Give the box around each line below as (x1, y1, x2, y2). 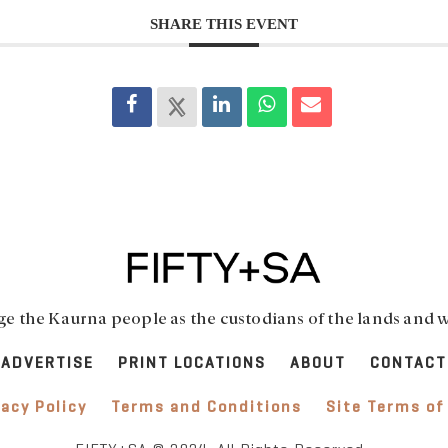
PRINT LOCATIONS (118, 356, 266, 371)
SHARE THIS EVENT (150, 15, 298, 32)
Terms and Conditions (110, 400, 302, 415)
